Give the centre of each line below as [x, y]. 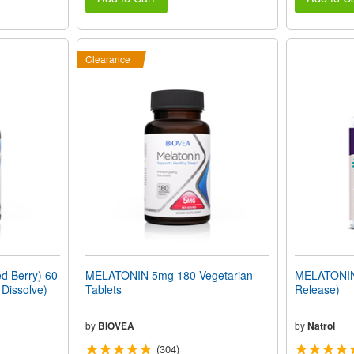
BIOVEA [116, 326]
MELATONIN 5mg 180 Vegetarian [169, 275]
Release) [317, 290]
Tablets [103, 290]
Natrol [321, 326]
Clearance [107, 59]
